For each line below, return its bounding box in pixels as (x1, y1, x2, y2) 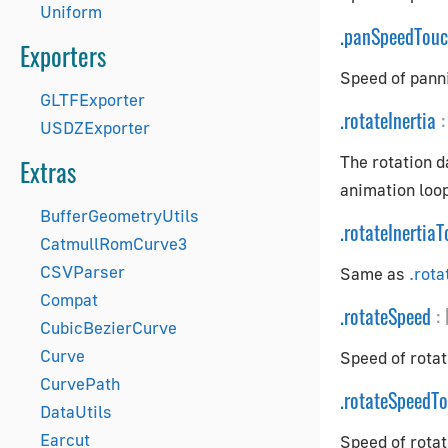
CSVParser (40, 261, 125, 282)
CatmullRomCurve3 (40, 233, 187, 254)
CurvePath (40, 373, 120, 394)
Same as (340, 263, 409, 284)
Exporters (20, 37, 106, 74)
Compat (40, 289, 98, 310)
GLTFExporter (40, 89, 145, 110)
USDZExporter (40, 117, 150, 138)
